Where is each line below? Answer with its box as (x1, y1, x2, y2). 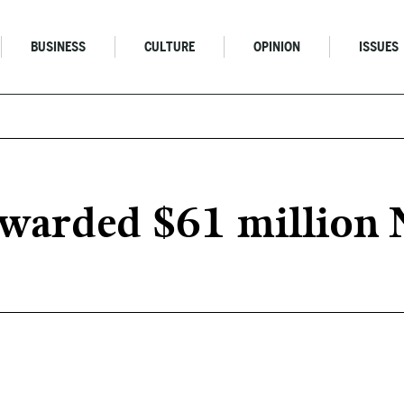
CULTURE (144, 40, 196, 54)
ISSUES (359, 40, 399, 54)
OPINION (253, 40, 301, 54)
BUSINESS (31, 40, 87, 54)
